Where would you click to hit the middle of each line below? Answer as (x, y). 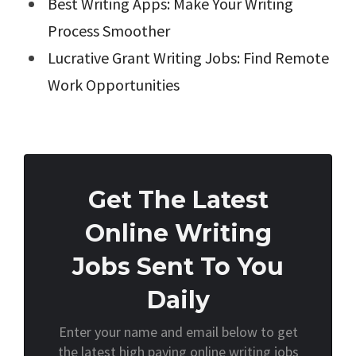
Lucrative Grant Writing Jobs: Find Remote (188, 58)
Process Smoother (109, 31)
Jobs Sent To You (178, 267)
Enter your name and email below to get (178, 332)
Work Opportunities (114, 85)
